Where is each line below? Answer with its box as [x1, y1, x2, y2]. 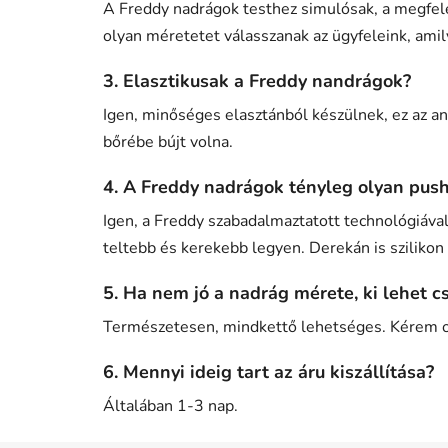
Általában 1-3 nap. [103, 394, 238, 417]
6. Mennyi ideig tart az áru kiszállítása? [103, 359, 434, 384]
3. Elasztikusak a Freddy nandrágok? [103, 68, 411, 93]
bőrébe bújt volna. [103, 130, 233, 153]
